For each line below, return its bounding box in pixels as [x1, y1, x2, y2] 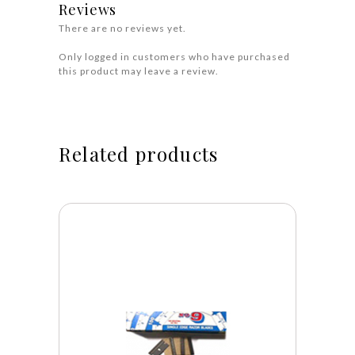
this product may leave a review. [59, 64, 219, 77]
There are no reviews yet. [59, 21, 186, 34]
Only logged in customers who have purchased [59, 50, 290, 63]
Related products [59, 140, 219, 166]
